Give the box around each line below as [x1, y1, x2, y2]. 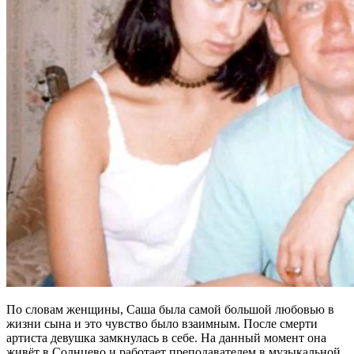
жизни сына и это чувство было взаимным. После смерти [6, 317, 318, 331]
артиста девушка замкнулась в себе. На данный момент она [6, 331, 326, 345]
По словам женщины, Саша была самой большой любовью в [6, 303, 334, 317]
